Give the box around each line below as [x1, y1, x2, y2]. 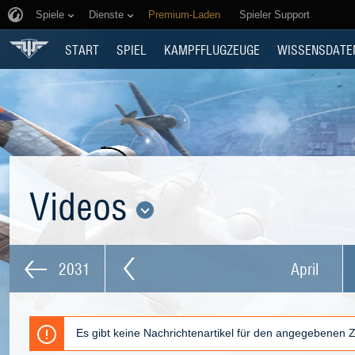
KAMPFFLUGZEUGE [164, 40, 260, 58]
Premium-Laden [148, 9, 220, 21]
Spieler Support [239, 9, 310, 21]
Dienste [89, 9, 124, 21]
